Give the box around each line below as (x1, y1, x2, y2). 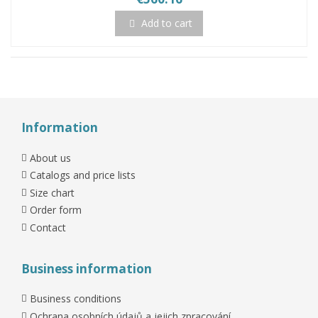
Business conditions (30, 292, 121, 306)
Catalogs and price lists (30, 168, 136, 182)
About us (30, 150, 71, 165)
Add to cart (141, 16, 192, 31)
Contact (30, 220, 66, 234)
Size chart (30, 185, 75, 199)
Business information (21, 260, 152, 277)
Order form (30, 203, 82, 217)
